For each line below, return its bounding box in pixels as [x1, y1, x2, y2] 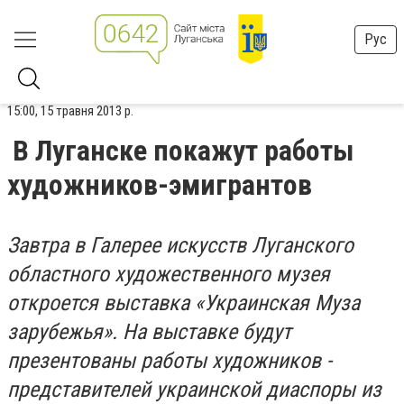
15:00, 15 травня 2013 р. [7, 103, 133, 119]
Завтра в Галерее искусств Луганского [7, 233, 353, 258]
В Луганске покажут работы [13, 133, 354, 168]
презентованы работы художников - [7, 348, 332, 373]
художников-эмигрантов [7, 168, 312, 202]
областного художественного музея [7, 262, 330, 287]
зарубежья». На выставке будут [7, 319, 291, 344]
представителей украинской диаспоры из [7, 377, 381, 402]
